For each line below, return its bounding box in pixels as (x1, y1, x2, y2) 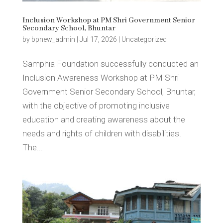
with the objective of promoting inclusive (22, 101, 170, 111)
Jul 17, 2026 (79, 35, 117, 44)
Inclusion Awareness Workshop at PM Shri (22, 73, 179, 83)
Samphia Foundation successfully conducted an (22, 59, 199, 69)
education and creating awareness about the (22, 114, 185, 125)
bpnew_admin (31, 35, 75, 44)
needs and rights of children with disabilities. (22, 128, 181, 139)
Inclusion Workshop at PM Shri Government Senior (22, 16, 195, 25)
